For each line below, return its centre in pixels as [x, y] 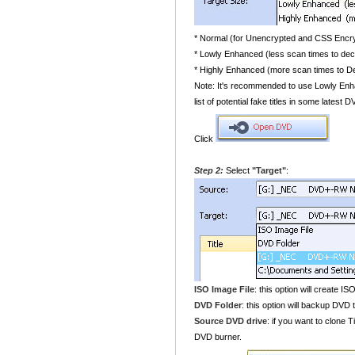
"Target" [269, 170]
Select [238, 170]
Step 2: [209, 170]
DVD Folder [218, 305]
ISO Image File [224, 289]
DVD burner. [218, 337]
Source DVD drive [231, 321]
